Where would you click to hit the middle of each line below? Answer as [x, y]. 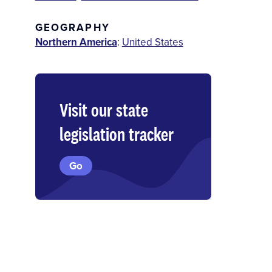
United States [152, 42]
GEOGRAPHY [72, 28]
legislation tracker [116, 134]
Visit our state [104, 110]
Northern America [76, 42]
